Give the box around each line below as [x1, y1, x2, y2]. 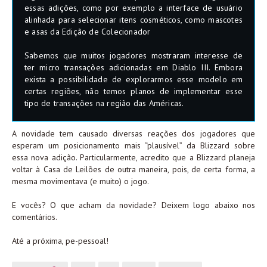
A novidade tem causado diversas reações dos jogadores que [12, 128, 255, 139]
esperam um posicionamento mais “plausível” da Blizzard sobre [12, 140, 255, 151]
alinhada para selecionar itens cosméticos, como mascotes [24, 14, 243, 25]
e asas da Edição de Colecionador [24, 26, 151, 37]
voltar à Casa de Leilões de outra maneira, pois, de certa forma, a [12, 164, 255, 175]
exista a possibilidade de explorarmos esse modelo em [24, 74, 243, 85]
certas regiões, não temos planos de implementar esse [24, 86, 243, 97]
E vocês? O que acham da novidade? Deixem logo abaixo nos [12, 200, 255, 210]
